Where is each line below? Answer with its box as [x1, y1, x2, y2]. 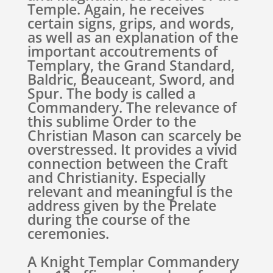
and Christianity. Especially [27, 168, 205, 187]
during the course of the [27, 210, 190, 229]
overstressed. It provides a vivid [27, 140, 237, 159]
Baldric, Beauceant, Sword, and [27, 69, 235, 89]
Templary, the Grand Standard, [27, 55, 235, 75]
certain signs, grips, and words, [27, 13, 234, 33]
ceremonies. [27, 224, 109, 243]
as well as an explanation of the [27, 27, 238, 47]
